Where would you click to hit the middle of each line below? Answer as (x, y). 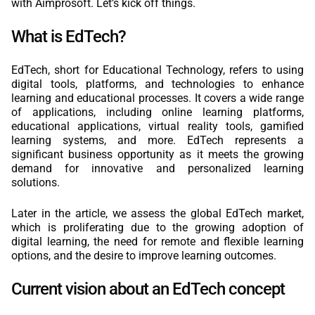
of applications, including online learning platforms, (157, 112)
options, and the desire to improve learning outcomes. (144, 256)
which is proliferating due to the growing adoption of (157, 227)
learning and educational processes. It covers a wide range (157, 98)
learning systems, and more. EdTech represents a (157, 140)
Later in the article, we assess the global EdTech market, (157, 213)
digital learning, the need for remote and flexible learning (157, 242)
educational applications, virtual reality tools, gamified (157, 126)
